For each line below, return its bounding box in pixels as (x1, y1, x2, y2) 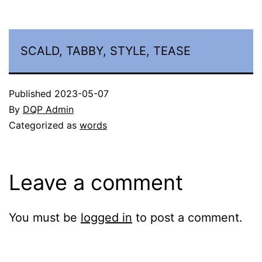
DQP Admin (23, 103, 74, 115)
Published (9, 87, 54, 99)
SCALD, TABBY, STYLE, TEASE (20, 43, 191, 58)
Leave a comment (9, 169, 183, 195)
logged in (81, 210, 132, 225)
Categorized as (9, 119, 80, 131)
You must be (9, 210, 81, 225)
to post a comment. (132, 210, 243, 225)
